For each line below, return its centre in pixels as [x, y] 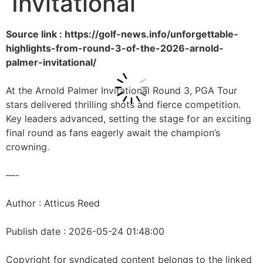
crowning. [28, 147]
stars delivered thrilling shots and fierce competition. [123, 104]
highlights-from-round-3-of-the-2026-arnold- [115, 48]
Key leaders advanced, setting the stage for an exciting [129, 119]
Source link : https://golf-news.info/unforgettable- [122, 34]
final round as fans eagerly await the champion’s [113, 133]
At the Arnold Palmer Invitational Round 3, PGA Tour [122, 90]
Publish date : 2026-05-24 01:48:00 [85, 231]
